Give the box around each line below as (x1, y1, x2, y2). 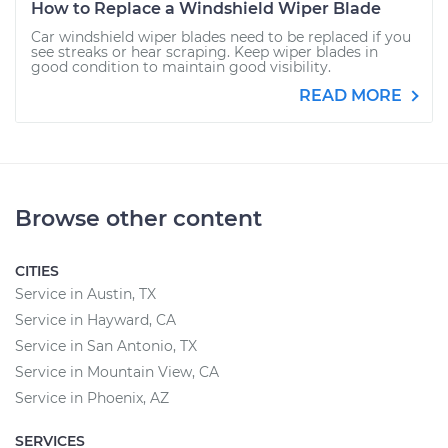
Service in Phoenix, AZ (15, 389, 169, 407)
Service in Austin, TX (15, 285, 156, 303)
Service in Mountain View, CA (15, 363, 219, 381)
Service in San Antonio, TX (15, 337, 197, 355)
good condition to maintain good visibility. (31, 58, 331, 76)
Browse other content (15, 205, 262, 232)
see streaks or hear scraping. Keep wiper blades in (31, 43, 378, 61)
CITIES (15, 262, 59, 280)
